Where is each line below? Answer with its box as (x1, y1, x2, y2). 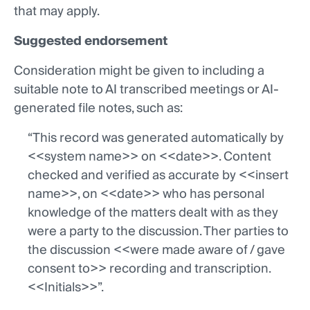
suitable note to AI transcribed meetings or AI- (14, 79, 279, 101)
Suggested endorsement (14, 30, 167, 53)
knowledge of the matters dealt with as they (28, 202, 278, 224)
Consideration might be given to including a (14, 60, 264, 82)
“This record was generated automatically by (28, 127, 284, 149)
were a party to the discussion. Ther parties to (28, 221, 289, 243)
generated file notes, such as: (14, 98, 183, 120)
